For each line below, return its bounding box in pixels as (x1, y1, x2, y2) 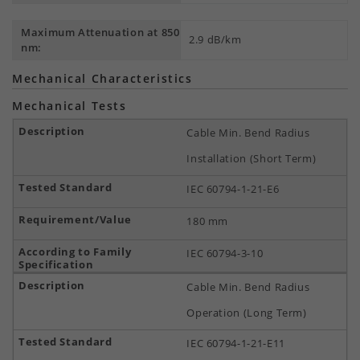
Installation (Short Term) (186, 151, 317, 166)
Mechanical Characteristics (12, 71, 193, 86)
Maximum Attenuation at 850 (21, 25, 180, 39)
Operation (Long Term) (186, 305, 307, 320)
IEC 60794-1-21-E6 (186, 182, 280, 196)
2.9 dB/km (189, 32, 242, 47)
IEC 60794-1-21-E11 (186, 336, 285, 350)
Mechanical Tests (12, 98, 127, 113)
